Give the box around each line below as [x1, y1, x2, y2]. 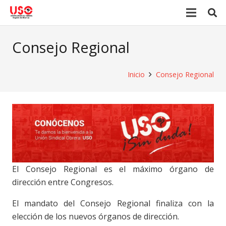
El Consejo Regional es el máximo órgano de [12, 163, 214, 175]
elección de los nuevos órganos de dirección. [12, 210, 179, 222]
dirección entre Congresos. [12, 176, 114, 188]
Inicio [127, 70, 145, 79]
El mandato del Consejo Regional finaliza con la [12, 197, 214, 209]
